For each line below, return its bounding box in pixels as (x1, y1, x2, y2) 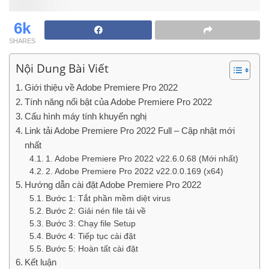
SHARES (9, 37, 35, 45)
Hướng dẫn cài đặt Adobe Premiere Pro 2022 (25, 180, 202, 190)
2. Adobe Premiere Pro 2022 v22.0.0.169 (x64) (45, 167, 223, 177)
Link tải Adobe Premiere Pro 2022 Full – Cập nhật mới (25, 125, 235, 136)
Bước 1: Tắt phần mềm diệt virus (45, 194, 171, 204)
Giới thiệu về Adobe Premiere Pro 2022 (25, 82, 178, 93)
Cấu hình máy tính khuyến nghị (25, 111, 147, 122)
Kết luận (25, 257, 57, 268)
